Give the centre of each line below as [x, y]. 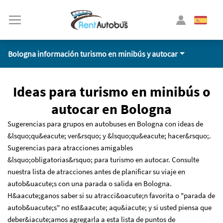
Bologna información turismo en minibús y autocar [93, 54]
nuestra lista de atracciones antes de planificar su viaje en [96, 171]
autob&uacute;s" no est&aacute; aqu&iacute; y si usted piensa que [110, 207]
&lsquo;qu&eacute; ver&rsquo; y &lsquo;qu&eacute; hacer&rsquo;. [109, 136]
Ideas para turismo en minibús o [111, 92]
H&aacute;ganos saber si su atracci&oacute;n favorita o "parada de [111, 195]
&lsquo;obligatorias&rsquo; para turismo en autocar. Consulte [103, 160]
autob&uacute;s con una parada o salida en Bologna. [90, 183]
